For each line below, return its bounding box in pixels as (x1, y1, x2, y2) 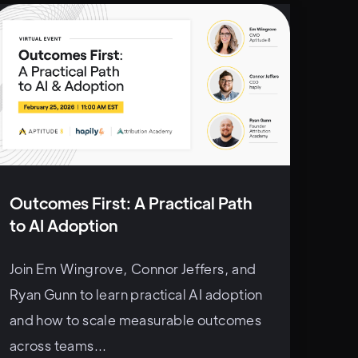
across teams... (9, 336, 107, 354)
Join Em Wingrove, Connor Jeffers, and (9, 259, 257, 277)
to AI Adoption (9, 214, 118, 235)
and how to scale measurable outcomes (9, 310, 262, 328)
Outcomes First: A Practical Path (9, 192, 253, 213)
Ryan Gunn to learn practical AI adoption (9, 284, 263, 303)
